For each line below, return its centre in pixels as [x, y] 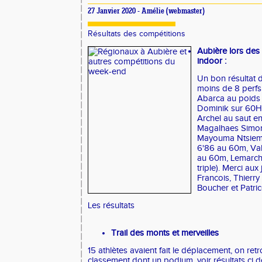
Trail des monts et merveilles [165, 233]
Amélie [154, 12]
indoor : [212, 61]
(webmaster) [185, 12]
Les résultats [111, 206]
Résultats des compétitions [137, 34]
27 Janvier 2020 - [115, 12]
